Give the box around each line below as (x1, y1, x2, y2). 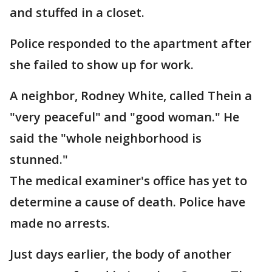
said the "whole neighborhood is (10, 130, 202, 147)
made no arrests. (10, 215, 110, 232)
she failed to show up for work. (10, 56, 194, 73)
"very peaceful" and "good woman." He (10, 109, 239, 126)
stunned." (10, 151, 68, 168)
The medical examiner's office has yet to (10, 172, 247, 189)
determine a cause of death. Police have (10, 194, 245, 211)
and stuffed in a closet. (10, 4, 144, 21)
